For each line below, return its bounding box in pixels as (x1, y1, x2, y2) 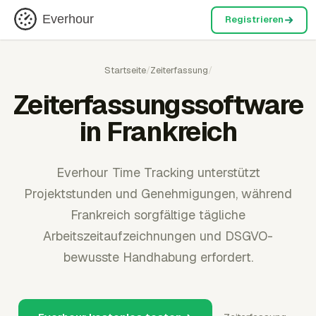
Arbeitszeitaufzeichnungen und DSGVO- (43, 228, 273, 244)
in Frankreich (78, 114, 238, 149)
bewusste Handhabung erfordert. (63, 249, 253, 265)
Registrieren (224, 13, 284, 25)
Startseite (104, 64, 146, 76)
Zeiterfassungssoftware (13, 87, 303, 122)
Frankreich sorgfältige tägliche (71, 207, 245, 223)
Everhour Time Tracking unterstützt (56, 164, 260, 181)
